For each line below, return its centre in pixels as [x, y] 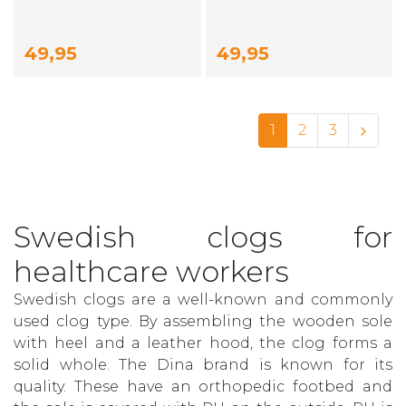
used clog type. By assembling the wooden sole [203, 322]
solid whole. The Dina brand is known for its [203, 365]
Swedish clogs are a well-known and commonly [203, 300]
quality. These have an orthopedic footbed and [203, 387]
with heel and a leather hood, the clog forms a [203, 343]
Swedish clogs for [203, 237]
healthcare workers [151, 272]
